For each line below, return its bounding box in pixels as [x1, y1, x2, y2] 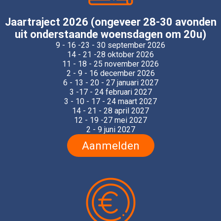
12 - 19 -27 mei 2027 [74, 115, 147, 125]
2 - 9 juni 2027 [86, 124, 135, 134]
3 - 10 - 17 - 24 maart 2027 [64, 96, 157, 106]
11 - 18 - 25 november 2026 [62, 59, 159, 69]
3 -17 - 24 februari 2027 [69, 87, 152, 97]
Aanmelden [81, 139, 140, 152]
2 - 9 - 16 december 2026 [66, 68, 155, 78]
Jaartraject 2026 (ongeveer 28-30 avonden [4, 15, 217, 28]
